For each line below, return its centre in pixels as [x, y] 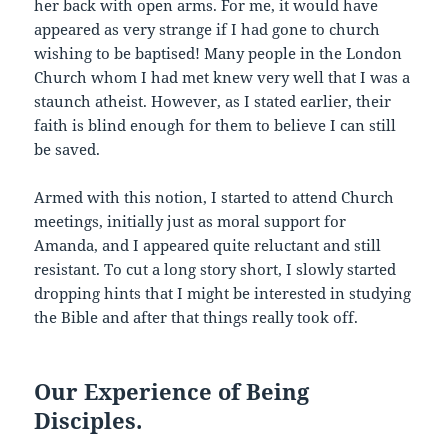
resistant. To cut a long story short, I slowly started [215, 269]
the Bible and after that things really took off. [196, 317]
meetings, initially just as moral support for [190, 221]
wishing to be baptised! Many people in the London [218, 53]
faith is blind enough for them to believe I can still [215, 125]
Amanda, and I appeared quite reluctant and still [208, 245]
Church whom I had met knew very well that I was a [222, 77]
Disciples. [88, 420]
